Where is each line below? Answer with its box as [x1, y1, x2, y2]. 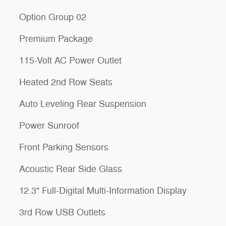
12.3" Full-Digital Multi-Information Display [19, 185, 187, 196]
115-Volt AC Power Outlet [19, 54, 121, 66]
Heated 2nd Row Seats [19, 76, 112, 88]
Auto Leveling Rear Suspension [19, 98, 146, 109]
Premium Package [19, 33, 93, 44]
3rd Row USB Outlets [19, 206, 105, 218]
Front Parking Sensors [19, 141, 108, 153]
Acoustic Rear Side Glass [19, 163, 122, 175]
